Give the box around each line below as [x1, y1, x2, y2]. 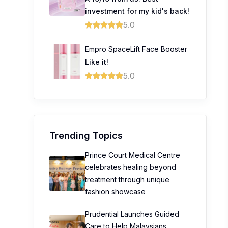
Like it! [85, 58, 108, 66]
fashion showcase [85, 187, 146, 196]
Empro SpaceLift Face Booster [85, 45, 187, 53]
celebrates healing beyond [85, 163, 176, 172]
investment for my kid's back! [85, 7, 189, 15]
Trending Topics [49, 130, 123, 141]
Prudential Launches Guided [85, 210, 179, 218]
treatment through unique [85, 175, 169, 184]
